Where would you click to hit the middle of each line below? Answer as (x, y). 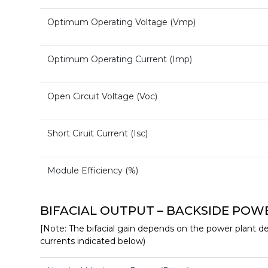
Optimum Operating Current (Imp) (120, 60)
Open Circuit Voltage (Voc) (102, 97)
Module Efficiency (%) (93, 171)
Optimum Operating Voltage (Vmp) (121, 22)
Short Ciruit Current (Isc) (98, 134)
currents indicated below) (93, 241)
